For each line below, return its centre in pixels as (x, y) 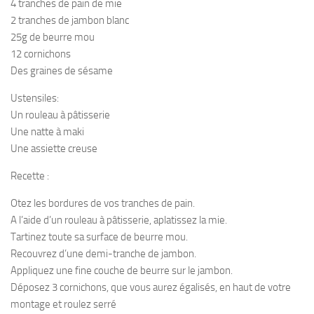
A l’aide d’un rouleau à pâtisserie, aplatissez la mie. (119, 220)
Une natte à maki (47, 132)
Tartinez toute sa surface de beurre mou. (99, 237)
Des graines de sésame (62, 71)
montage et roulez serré (63, 305)
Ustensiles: (35, 98)
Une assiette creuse (54, 149)
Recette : (30, 176)
